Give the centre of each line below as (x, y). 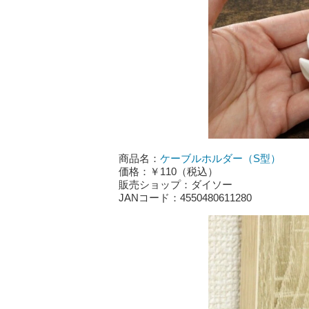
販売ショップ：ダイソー (176, 185)
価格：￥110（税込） (168, 172)
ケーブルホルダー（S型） (220, 159)
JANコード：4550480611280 (185, 198)
